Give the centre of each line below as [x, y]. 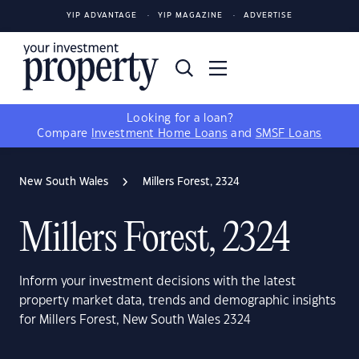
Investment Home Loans [159, 134]
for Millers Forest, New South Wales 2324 [135, 320]
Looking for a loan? [179, 119]
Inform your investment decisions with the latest [157, 282]
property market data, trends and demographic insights [177, 301]
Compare [64, 134]
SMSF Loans [288, 134]
